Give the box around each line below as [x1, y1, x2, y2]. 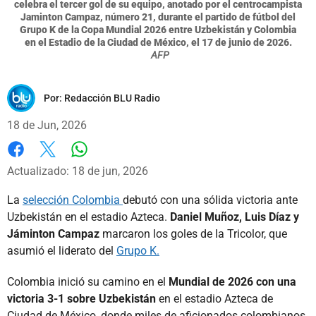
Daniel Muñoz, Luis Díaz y [170, 210, 299, 224]
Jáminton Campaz [7, 227, 99, 241]
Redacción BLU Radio [64, 92, 160, 104]
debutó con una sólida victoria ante [123, 193, 298, 207]
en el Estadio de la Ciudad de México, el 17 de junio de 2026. [24, 37, 292, 49]
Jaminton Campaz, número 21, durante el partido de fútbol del [20, 11, 296, 23]
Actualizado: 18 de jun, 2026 [7, 164, 148, 178]
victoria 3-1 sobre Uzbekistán [7, 292, 156, 306]
